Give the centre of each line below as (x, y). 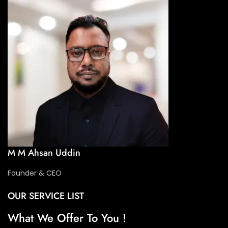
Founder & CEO (35, 173)
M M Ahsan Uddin (44, 152)
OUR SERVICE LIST (46, 196)
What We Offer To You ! (67, 218)
